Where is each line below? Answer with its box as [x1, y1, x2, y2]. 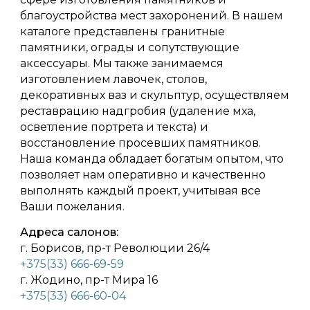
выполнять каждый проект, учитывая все [20, 183, 261, 197]
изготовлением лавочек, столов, [20, 72, 207, 86]
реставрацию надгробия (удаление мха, [20, 104, 255, 118]
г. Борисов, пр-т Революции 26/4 [20, 241, 210, 255]
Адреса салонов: [20, 225, 118, 239]
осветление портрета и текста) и [20, 120, 208, 134]
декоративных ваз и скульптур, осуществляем [20, 88, 289, 102]
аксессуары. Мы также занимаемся [20, 56, 224, 70]
